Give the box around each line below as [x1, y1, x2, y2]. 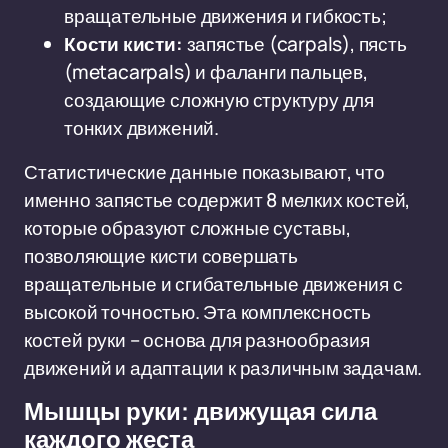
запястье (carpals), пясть [182, 31, 407, 57]
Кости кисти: [64, 31, 183, 57]
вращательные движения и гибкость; [64, 3, 387, 29]
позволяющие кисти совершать [24, 243, 298, 269]
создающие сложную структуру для [64, 87, 375, 113]
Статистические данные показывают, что [24, 159, 385, 185]
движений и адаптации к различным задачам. [24, 355, 423, 381]
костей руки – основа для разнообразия [24, 327, 370, 353]
